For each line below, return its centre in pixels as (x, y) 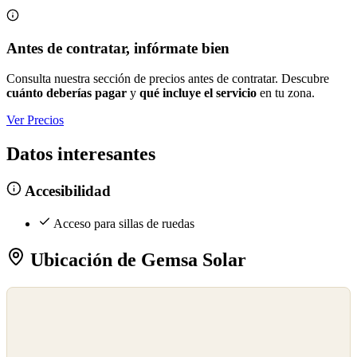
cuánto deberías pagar (67, 93)
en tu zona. (286, 93)
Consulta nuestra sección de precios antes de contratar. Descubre (168, 79)
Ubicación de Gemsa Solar (136, 259)
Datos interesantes (81, 154)
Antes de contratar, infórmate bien (118, 48)
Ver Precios (35, 120)
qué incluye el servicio (198, 93)
